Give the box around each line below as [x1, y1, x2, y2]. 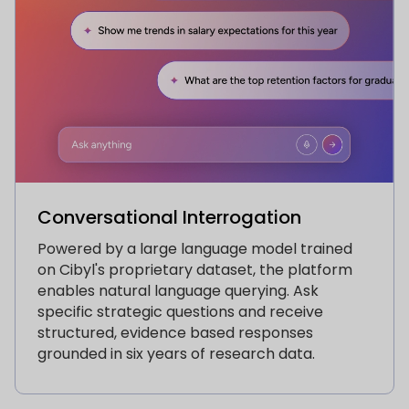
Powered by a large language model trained [37, 238, 352, 260]
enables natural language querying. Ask [37, 280, 319, 302]
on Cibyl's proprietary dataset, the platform [37, 259, 352, 281]
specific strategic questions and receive [37, 301, 323, 323]
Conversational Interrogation [37, 204, 301, 231]
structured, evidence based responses [37, 322, 313, 344]
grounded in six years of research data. [37, 343, 315, 365]
